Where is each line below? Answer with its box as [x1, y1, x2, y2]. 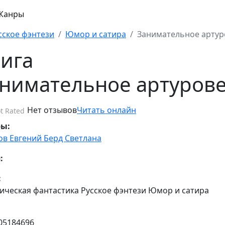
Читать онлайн [77, 104, 137, 116]
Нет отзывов [27, 104, 77, 116]
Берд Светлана [44, 132, 101, 144]
